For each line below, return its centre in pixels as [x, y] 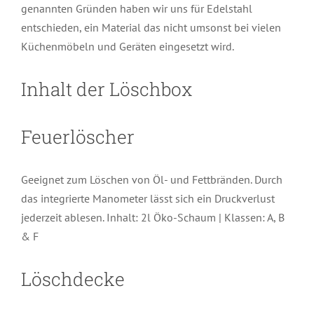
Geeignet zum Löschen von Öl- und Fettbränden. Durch [151, 179]
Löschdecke [73, 278]
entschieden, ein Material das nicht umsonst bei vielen [151, 27]
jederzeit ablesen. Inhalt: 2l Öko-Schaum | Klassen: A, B [152, 217]
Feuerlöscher [77, 137]
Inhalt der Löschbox [106, 88]
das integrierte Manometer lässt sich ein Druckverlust [148, 198]
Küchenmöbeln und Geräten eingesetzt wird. [127, 46]
